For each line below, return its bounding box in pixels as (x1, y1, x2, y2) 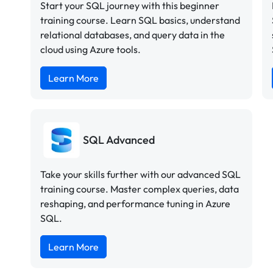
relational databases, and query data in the (40, 28, 225, 41)
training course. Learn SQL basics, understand (40, 13, 240, 26)
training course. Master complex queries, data (40, 182, 239, 195)
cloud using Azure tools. (40, 43, 141, 55)
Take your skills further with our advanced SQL (40, 168, 241, 180)
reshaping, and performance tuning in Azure (40, 197, 230, 210)
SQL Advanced (83, 133, 155, 147)
